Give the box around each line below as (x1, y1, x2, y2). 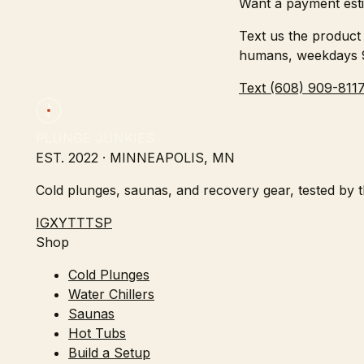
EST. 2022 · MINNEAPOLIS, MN (36, 149, 235, 167)
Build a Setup (68, 344, 150, 362)
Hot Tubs (68, 325, 126, 342)
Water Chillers (68, 286, 154, 303)
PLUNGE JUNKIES (36, 130, 154, 147)
